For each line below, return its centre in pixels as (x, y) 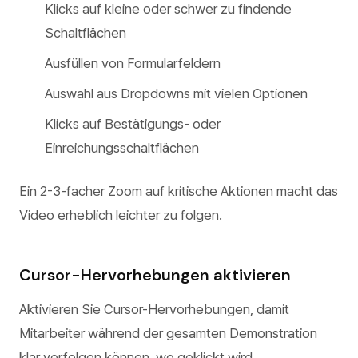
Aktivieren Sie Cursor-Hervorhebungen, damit (154, 309)
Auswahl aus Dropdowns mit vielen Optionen (176, 93)
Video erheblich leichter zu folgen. (121, 215)
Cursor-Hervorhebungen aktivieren (155, 275)
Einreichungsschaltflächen (122, 148)
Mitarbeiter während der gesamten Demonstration (168, 333)
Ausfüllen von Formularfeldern (133, 63)
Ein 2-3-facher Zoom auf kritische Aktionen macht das (179, 191)
